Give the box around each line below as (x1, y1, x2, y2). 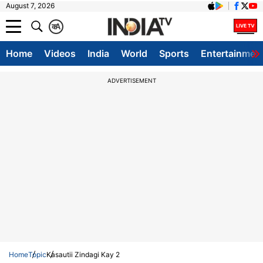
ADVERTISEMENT (107, 77, 156, 84)
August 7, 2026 (6, 1, 55, 10)
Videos (44, 48, 76, 59)
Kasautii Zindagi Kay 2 (46, 250, 120, 259)
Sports (159, 48, 189, 59)
